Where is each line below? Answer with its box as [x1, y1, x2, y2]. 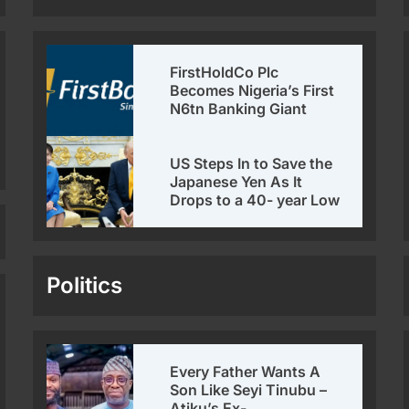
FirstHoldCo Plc [170, 63, 279, 82]
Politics [47, 272, 123, 299]
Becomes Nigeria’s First [170, 81, 335, 100]
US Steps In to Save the [170, 154, 333, 173]
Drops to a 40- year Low [170, 191, 341, 210]
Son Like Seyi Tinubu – [170, 381, 328, 400]
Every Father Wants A [170, 362, 321, 382]
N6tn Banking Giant [170, 100, 308, 119]
